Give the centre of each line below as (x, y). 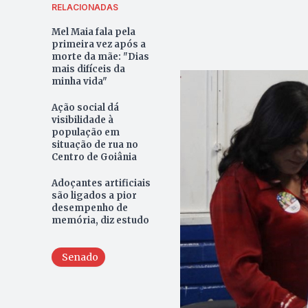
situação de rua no (95, 144)
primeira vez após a (98, 44)
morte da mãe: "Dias (100, 56)
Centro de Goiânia (94, 157)
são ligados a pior (94, 195)
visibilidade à (82, 120)
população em (85, 132)
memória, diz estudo (100, 220)
